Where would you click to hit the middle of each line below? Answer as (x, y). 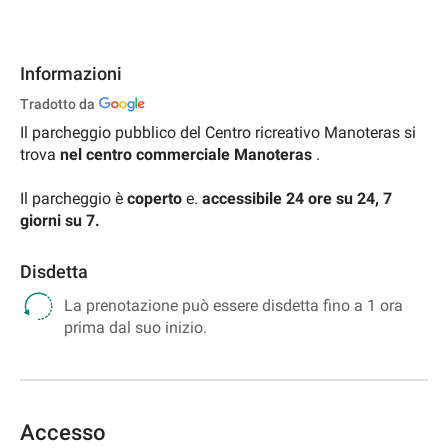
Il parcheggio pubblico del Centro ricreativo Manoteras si (218, 133)
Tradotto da (57, 103)
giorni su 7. (60, 221)
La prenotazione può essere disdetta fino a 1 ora (233, 305)
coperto (154, 199)
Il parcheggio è (73, 199)
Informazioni (71, 73)
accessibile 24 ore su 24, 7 (297, 199)
